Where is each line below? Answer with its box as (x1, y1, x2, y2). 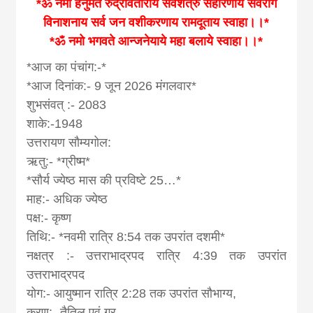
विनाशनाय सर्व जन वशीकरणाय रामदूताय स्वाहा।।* (43, 15, 270, 29)
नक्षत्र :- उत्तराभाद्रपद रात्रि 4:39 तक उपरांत (27, 248, 286, 263)
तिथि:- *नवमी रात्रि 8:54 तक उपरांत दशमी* (27, 229, 226, 244)
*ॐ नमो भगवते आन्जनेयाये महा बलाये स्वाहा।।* (50, 34, 263, 48)
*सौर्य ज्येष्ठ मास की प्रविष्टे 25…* (27, 173, 182, 187)
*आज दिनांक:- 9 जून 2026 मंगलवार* (27, 78, 197, 93)
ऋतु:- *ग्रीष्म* (27, 154, 91, 168)
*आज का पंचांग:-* (27, 59, 107, 74)
